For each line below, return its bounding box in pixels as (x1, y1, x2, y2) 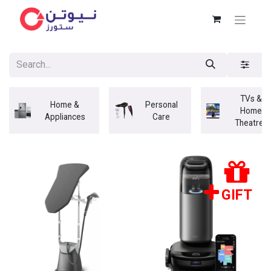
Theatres (234, 117, 268, 128)
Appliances (44, 111, 85, 122)
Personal (145, 99, 178, 109)
